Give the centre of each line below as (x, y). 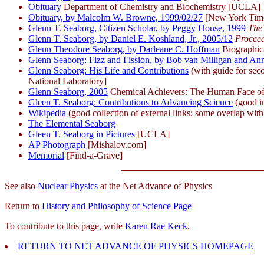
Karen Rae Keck (156, 226)
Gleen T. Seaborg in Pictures (82, 134)
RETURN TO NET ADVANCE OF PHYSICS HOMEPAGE (136, 246)
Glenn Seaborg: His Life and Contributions (108, 70)
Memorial (46, 155)
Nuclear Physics (68, 186)
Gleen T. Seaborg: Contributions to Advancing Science (131, 102)
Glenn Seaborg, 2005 (68, 91)
